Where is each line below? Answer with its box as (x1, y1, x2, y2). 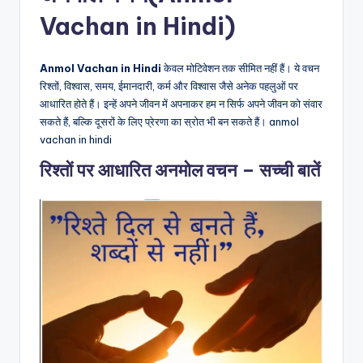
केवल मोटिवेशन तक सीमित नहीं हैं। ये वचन (161, 62, 319, 75)
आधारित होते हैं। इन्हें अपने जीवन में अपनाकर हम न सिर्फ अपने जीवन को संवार (40, 97, 322, 111)
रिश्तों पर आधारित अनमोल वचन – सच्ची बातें (40, 159, 320, 182)
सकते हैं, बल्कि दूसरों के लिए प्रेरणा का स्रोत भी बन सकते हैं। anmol (40, 115, 299, 129)
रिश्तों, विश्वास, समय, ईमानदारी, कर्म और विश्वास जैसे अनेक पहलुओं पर (40, 79, 298, 93)
